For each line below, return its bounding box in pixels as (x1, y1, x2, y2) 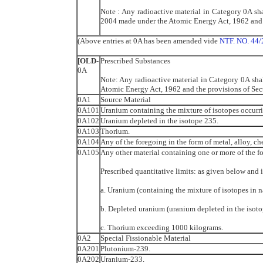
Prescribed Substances (100, 56, 170, 65)
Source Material (100, 95, 151, 104)
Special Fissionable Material (100, 233, 191, 242)
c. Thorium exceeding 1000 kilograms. (100, 222, 223, 232)
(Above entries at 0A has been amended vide (77, 36, 220, 45)
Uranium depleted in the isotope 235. (100, 116, 218, 125)
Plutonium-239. (100, 244, 150, 253)
